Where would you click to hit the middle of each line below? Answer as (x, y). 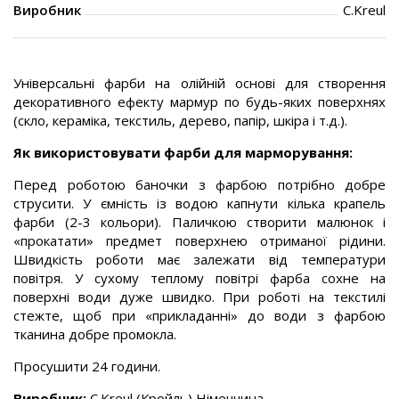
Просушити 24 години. (87, 366)
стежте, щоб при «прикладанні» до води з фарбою (199, 315)
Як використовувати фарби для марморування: (183, 152)
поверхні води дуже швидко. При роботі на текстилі (199, 297)
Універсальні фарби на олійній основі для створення (199, 83)
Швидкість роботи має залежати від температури (199, 259)
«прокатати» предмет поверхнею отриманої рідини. (199, 240)
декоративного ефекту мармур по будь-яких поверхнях (199, 102)
